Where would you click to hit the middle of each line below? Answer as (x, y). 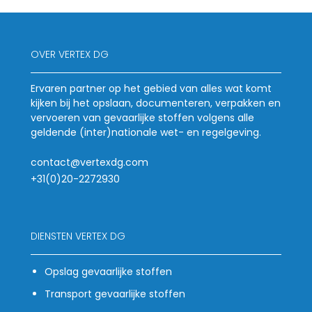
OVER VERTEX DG (70, 55)
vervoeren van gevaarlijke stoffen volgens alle (142, 118)
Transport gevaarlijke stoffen (115, 294)
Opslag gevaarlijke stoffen (108, 272)
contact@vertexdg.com (89, 163)
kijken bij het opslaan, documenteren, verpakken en (156, 103)
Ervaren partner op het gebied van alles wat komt (151, 89)
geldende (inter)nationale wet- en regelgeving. (146, 133)
